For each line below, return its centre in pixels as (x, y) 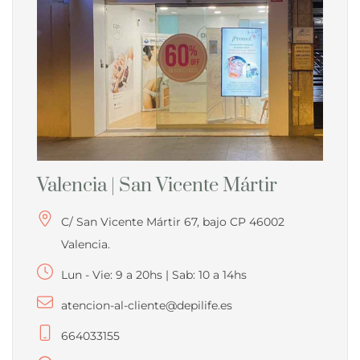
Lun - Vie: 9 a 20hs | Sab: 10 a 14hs (154, 275)
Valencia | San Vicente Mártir (157, 186)
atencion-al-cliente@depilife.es (147, 306)
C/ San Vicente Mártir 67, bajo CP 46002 (173, 222)
